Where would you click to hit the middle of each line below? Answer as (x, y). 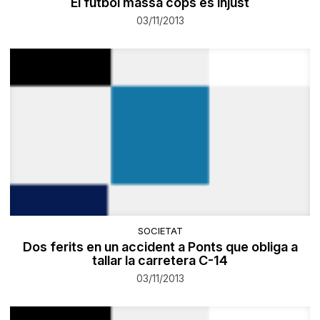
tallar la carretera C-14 (160, 261)
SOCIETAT (160, 231)
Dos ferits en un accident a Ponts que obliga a (160, 247)
